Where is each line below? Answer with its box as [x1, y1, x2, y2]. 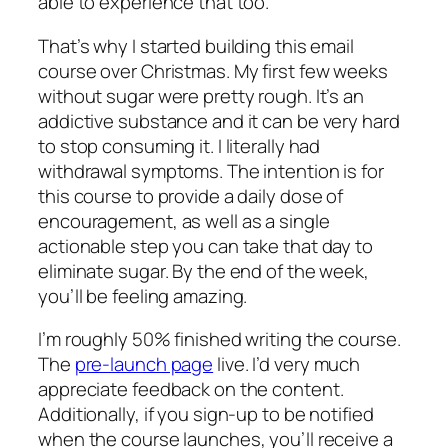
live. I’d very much [213, 351, 361, 378]
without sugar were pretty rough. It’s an [38, 82, 364, 109]
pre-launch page [74, 351, 214, 378]
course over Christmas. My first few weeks [38, 57, 388, 84]
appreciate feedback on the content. [38, 376, 344, 403]
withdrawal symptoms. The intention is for [38, 157, 384, 184]
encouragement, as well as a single [38, 207, 330, 234]
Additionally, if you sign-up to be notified [38, 401, 374, 428]
